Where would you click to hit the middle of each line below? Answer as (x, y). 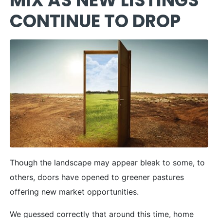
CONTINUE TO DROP (95, 21)
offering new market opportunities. (74, 191)
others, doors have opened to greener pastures (97, 177)
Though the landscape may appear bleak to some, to (107, 162)
